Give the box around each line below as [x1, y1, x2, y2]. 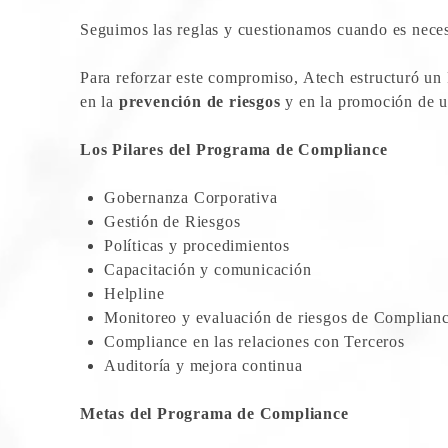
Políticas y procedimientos [104, 236, 290, 254]
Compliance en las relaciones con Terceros [104, 332, 405, 350]
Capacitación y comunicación [104, 260, 312, 278]
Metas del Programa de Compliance [80, 404, 349, 422]
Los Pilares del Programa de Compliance [80, 140, 388, 158]
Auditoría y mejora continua [104, 356, 303, 374]
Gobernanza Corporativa [104, 188, 278, 206]
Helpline [104, 284, 165, 302]
